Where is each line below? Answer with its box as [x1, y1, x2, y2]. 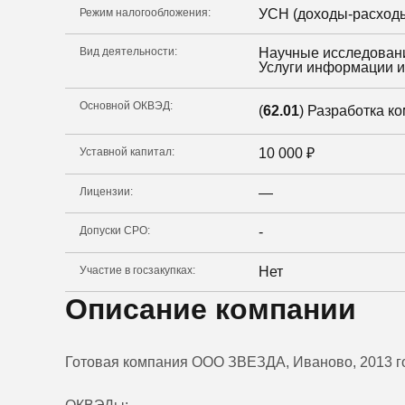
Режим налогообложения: [80, 5, 211, 19]
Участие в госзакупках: [80, 263, 195, 277]
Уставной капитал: [80, 146, 174, 159]
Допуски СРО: [80, 224, 150, 238]
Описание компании [65, 293, 356, 326]
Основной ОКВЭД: [80, 99, 173, 112]
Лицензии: [80, 184, 133, 198]
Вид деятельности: [80, 45, 177, 59]
